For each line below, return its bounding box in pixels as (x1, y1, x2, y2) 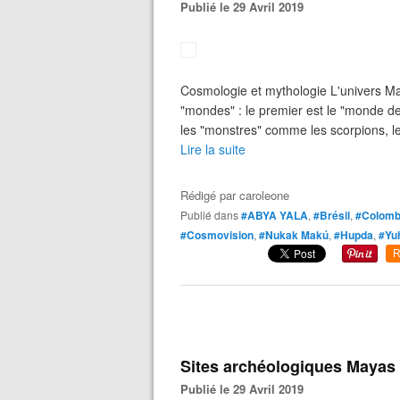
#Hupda (334, 227, 373, 243)
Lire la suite (180, 140, 246, 158)
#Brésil (313, 207, 350, 223)
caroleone (239, 187, 289, 204)
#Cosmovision (180, 227, 254, 243)
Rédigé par (180, 187, 239, 204)
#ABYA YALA (241, 207, 308, 223)
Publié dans (187, 207, 238, 222)
